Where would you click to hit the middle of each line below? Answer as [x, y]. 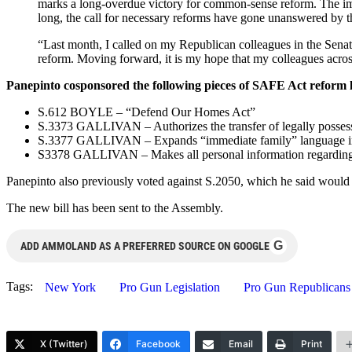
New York [70, 288]
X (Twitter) [64, 344]
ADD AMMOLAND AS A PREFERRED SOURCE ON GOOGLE [145, 246]
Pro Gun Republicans [297, 288]
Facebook [158, 344]
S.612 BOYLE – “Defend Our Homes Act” [147, 112]
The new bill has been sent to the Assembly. [115, 208]
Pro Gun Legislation [170, 288]
